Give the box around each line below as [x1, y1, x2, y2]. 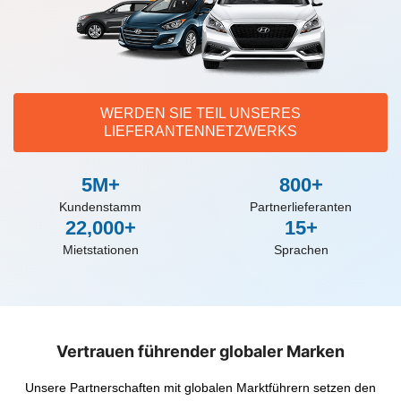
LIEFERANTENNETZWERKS [104, 124, 297, 140]
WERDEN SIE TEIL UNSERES [100, 106, 301, 122]
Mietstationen [62, 243, 139, 258]
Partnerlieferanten [250, 200, 352, 215]
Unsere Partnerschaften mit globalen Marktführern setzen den [25, 380, 376, 395]
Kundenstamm [59, 200, 141, 215]
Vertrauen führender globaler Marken [56, 342, 345, 362]
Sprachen [273, 243, 328, 258]
